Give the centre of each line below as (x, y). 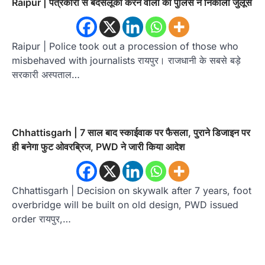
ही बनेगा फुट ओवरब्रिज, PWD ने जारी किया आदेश (98, 146)
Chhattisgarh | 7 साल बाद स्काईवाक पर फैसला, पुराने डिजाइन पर (131, 132)
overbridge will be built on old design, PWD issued (125, 204)
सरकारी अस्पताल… (46, 74)
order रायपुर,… (41, 219)
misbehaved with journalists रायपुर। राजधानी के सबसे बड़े (126, 60)
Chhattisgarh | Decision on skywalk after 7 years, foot (132, 190)
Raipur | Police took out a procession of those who (125, 46)
